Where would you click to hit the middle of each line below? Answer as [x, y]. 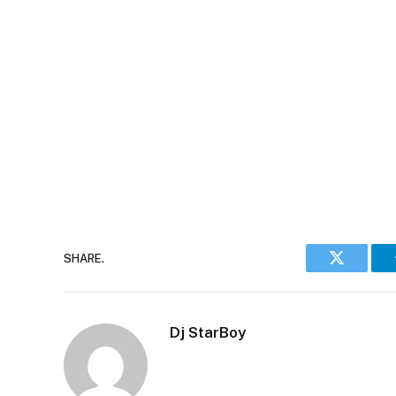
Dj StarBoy [208, 333]
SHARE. [84, 258]
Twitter [358, 271]
